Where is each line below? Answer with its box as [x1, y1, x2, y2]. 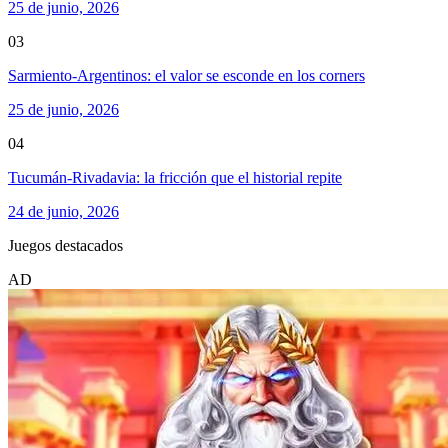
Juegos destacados [8, 237, 123, 255]
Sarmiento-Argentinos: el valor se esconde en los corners [8, 67, 365, 85]
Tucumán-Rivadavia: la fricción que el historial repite [8, 169, 342, 187]
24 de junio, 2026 [8, 203, 119, 221]
